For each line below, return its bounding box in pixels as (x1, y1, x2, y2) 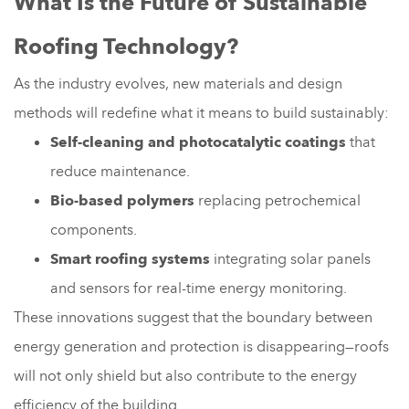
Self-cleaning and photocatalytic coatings (50, 131, 346, 152)
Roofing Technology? (14, 31, 238, 62)
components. (50, 219, 137, 240)
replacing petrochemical (194, 190, 361, 211)
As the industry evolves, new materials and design (14, 73, 342, 94)
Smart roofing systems (50, 248, 210, 269)
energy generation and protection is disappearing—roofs (14, 336, 389, 357)
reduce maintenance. (50, 161, 190, 182)
